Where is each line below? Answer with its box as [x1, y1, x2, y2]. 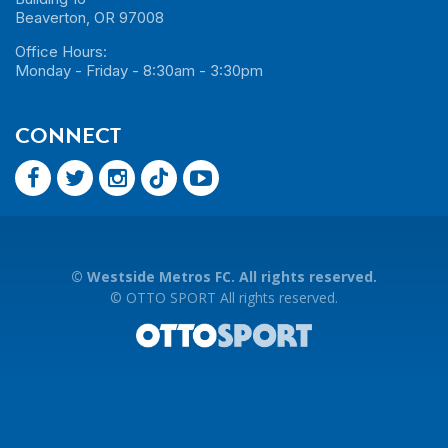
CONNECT [15, 118, 121, 152]
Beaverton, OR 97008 [15, 7, 164, 27]
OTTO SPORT [126, 287, 216, 307]
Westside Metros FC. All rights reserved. [87, 266, 377, 286]
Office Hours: [15, 41, 107, 61]
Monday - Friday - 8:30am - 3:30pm [15, 60, 263, 80]
